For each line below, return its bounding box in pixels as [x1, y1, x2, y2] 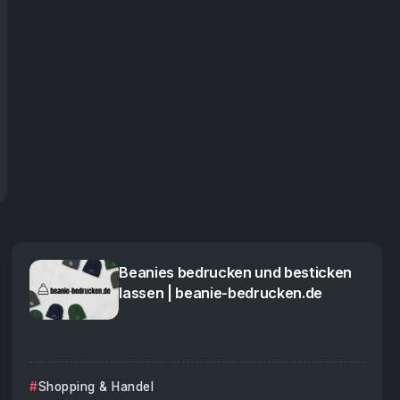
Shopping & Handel [37, 379, 154, 394]
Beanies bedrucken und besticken [119, 263, 353, 282]
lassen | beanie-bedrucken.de [119, 284, 323, 303]
